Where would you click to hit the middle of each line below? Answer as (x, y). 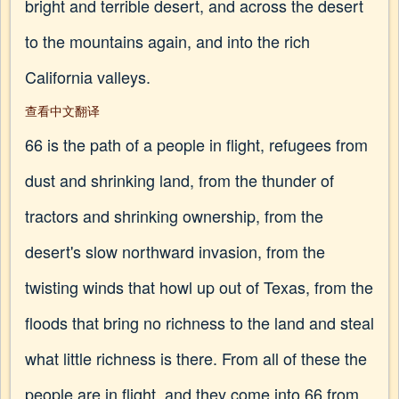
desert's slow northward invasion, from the (175, 251)
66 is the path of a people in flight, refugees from (196, 144)
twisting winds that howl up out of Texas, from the (199, 287)
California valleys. (88, 77)
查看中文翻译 (62, 110)
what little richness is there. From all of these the (196, 358)
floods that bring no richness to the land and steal (199, 322)
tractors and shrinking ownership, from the (174, 216)
